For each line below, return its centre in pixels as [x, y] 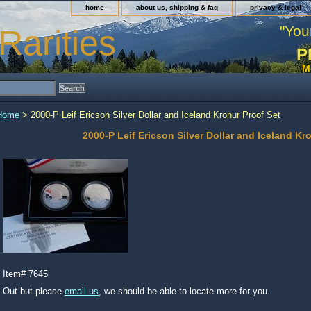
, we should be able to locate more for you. [184, 291]
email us [82, 291]
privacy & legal [276, 7]
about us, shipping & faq [177, 7]
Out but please [34, 291]
